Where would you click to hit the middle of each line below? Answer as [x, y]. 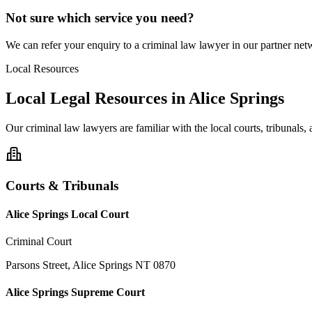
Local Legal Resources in [95, 98]
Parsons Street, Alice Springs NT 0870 [91, 265]
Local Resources [42, 69]
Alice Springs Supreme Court [75, 292]
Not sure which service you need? [100, 18]
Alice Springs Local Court [67, 214]
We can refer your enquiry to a [74, 45]
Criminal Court [39, 242]
